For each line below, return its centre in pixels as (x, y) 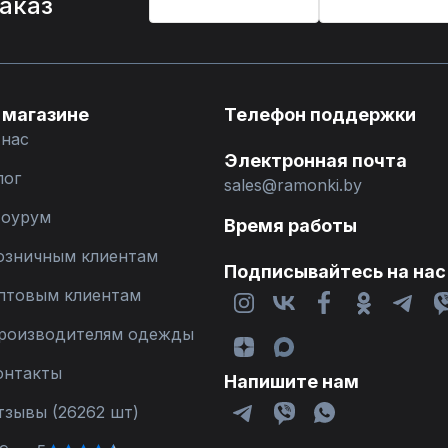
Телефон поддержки (320, 114)
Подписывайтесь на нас (335, 271)
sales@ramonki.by (293, 185)
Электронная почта (315, 160)
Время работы (290, 225)
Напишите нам (291, 381)
